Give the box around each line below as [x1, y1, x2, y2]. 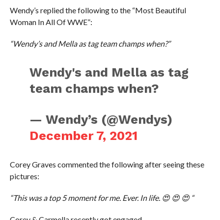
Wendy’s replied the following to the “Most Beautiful [9, 5, 186, 15]
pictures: [9, 171, 39, 181]
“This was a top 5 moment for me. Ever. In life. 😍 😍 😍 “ [9, 193, 194, 203]
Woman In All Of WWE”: [9, 17, 92, 27]
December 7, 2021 [29, 128, 138, 143]
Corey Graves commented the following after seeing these [9, 160, 204, 169]
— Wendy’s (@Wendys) [29, 112, 173, 127]
